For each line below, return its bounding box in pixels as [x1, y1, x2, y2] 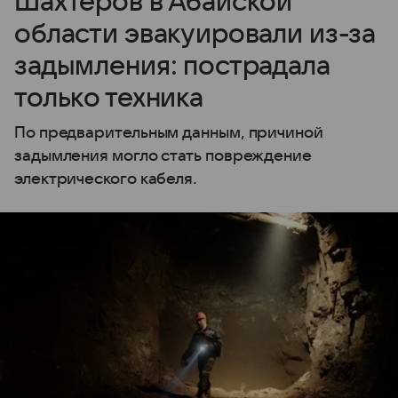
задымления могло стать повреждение [14, 147, 312, 164]
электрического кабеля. [14, 170, 198, 187]
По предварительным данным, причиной [14, 123, 323, 141]
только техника [14, 83, 203, 113]
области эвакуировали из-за [14, 19, 377, 49]
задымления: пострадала [14, 51, 330, 81]
